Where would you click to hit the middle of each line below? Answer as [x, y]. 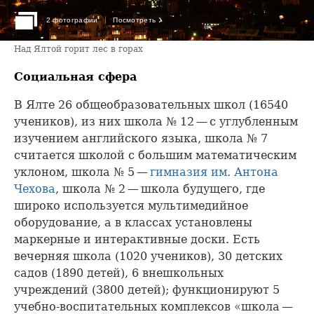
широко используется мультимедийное [131, 206]
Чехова [35, 189]
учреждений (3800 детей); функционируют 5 [147, 290]
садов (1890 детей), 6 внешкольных [119, 273]
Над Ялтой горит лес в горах [78, 49]
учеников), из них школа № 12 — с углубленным [156, 122]
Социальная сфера [75, 76]
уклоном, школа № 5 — [82, 172]
